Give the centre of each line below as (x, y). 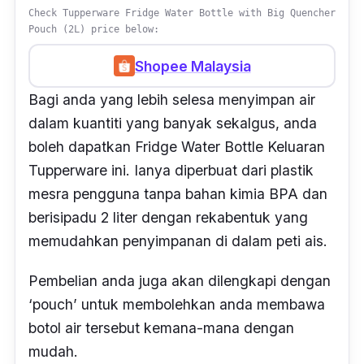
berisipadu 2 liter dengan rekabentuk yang (168, 218)
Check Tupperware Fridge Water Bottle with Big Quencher (182, 13)
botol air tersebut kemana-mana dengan (161, 328)
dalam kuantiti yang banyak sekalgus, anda (173, 123)
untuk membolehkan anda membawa (203, 305)
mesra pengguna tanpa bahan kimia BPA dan (178, 194)
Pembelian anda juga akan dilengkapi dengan (180, 281)
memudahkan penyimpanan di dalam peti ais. (180, 241)
